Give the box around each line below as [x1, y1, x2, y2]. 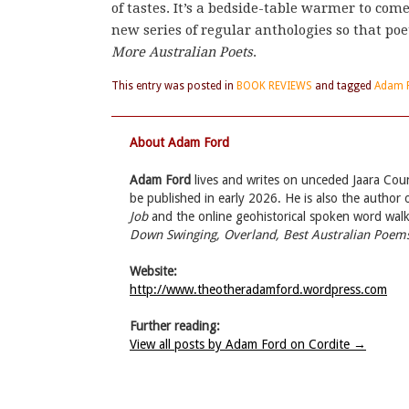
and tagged [312, 79, 374, 93]
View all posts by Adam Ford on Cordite [130, 337, 353, 352]
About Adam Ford [130, 135, 229, 151]
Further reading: [130, 319, 220, 334]
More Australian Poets [111, 44, 253, 61]
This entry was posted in [111, 79, 236, 93]
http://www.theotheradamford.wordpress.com [130, 282, 387, 298]
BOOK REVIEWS [236, 79, 312, 93]
